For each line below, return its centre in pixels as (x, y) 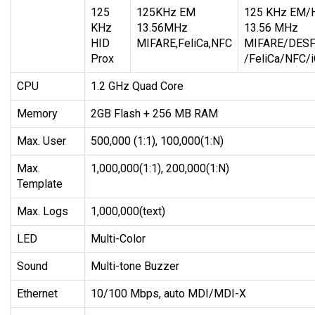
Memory (37, 114)
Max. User (41, 141)
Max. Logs (43, 212)
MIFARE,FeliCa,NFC (184, 44)
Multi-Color (118, 239)
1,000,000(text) (128, 212)
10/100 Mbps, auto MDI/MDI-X (168, 294)
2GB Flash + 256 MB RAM (154, 114)
